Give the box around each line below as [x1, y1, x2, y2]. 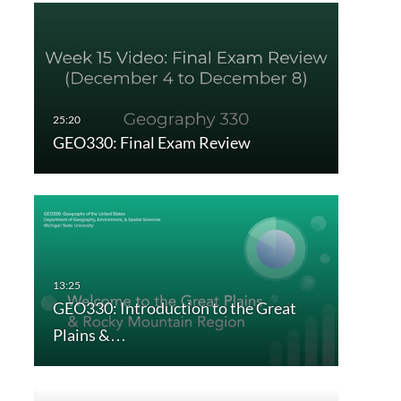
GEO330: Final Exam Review [52, 132, 251, 153]
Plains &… [52, 325, 126, 346]
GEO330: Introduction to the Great [52, 298, 296, 319]
